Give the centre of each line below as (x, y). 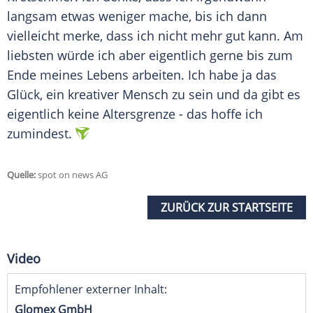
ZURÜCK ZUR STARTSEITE (227, 208)
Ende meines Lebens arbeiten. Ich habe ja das (142, 75)
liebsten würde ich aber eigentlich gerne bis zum (150, 56)
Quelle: (21, 175)
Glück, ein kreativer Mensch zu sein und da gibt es (154, 95)
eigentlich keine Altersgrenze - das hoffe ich (135, 114)
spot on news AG (72, 175)
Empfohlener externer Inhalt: (91, 290)
